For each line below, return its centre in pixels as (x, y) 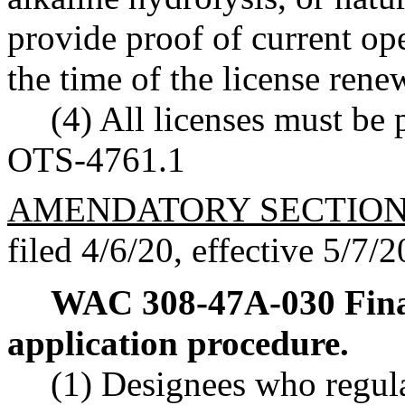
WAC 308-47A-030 (193, 302)
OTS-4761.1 (96, 159)
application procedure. (178, 343)
